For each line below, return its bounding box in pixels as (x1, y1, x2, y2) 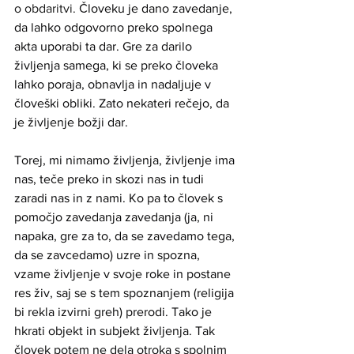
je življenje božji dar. (14, 115, 131, 129)
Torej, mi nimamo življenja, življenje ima (14, 153, 238, 167)
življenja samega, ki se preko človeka (14, 58, 221, 72)
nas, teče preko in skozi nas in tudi (14, 171, 207, 186)
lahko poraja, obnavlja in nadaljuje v (14, 77, 214, 91)
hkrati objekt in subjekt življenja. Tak (14, 323, 218, 337)
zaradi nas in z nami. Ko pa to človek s (14, 190, 226, 205)
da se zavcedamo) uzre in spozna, (14, 247, 203, 262)
